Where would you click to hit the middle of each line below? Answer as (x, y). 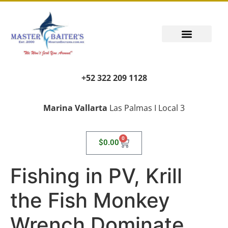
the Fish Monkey (90, 200)
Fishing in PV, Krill (96, 176)
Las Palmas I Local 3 (146, 108)
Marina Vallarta (75, 108)
